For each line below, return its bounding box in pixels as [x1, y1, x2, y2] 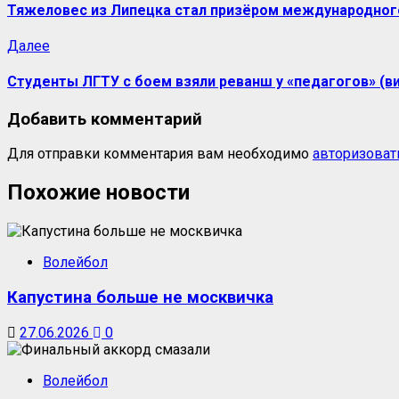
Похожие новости [7, 180, 190, 206]
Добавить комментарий [7, 109, 202, 129]
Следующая [49, 37, 128, 54]
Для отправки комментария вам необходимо [7, 145, 313, 163]
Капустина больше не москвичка [7, 287, 273, 307]
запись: [49, 53, 97, 71]
